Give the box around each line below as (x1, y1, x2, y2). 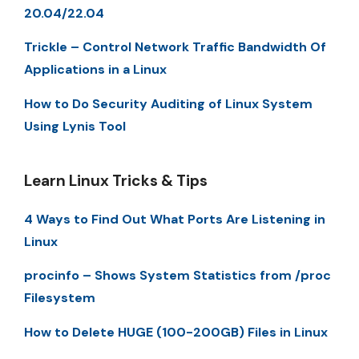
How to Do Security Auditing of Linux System (24, 95, 313, 112)
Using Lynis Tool (24, 117, 126, 135)
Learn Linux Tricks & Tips (24, 170, 208, 191)
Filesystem (24, 289, 95, 307)
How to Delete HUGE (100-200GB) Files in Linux (24, 323, 328, 341)
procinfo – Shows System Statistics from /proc (24, 267, 331, 284)
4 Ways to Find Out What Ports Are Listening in (24, 210, 325, 228)
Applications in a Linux (24, 61, 167, 79)
